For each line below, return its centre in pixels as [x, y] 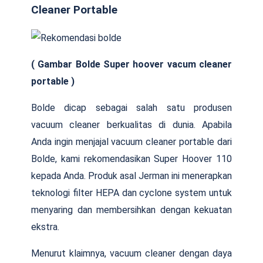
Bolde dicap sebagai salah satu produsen [131, 108]
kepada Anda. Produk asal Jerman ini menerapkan [131, 176]
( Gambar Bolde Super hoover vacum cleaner [131, 65]
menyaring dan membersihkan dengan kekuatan [131, 210]
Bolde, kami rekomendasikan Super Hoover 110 [131, 159]
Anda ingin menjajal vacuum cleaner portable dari [131, 142]
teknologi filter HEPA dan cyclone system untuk [131, 193]
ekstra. [45, 227]
